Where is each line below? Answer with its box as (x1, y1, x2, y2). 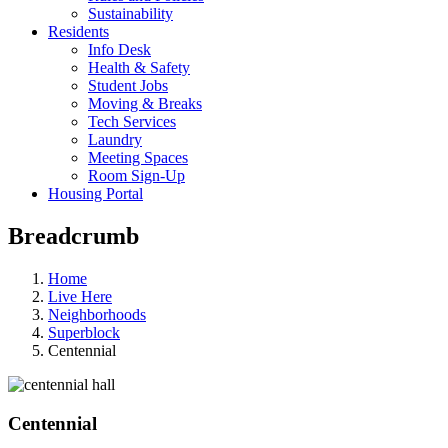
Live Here (48, 287, 112, 305)
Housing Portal (48, 185, 143, 202)
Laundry (88, 131, 142, 148)
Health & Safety (88, 59, 190, 76)
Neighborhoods (48, 305, 146, 323)
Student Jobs (88, 77, 168, 94)
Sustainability (88, 5, 173, 22)
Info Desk (88, 41, 151, 58)
